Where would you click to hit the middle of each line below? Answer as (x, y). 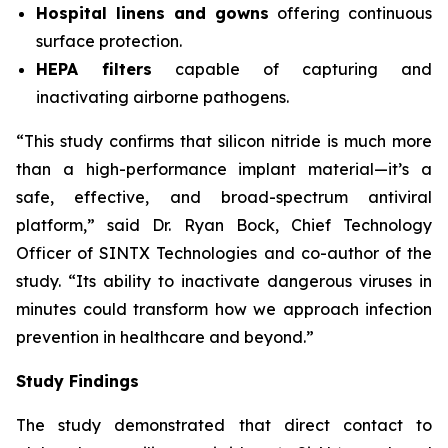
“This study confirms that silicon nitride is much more (224, 141)
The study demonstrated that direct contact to (224, 425)
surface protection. (109, 41)
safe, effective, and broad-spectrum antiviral (224, 197)
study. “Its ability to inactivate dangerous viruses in (224, 281)
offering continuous (350, 13)
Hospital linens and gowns (152, 13)
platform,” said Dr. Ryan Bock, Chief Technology (224, 225)
